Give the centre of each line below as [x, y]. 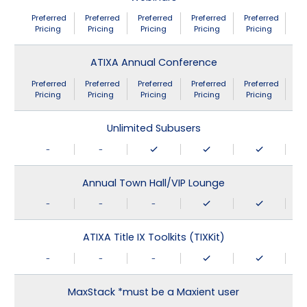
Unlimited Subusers [153, 128]
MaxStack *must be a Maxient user [153, 292]
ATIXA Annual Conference [153, 63]
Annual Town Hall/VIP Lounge [153, 183]
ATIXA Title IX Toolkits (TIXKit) [153, 237]
